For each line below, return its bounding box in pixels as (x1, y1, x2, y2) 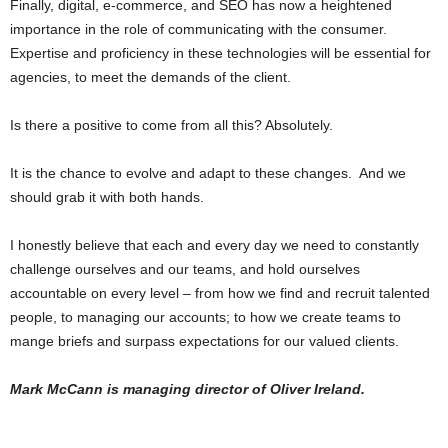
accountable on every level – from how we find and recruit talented (10, 285, 430, 302)
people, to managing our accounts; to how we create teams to (10, 309, 401, 326)
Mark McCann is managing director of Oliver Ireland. (10, 381, 365, 398)
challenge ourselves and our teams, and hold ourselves (10, 261, 360, 278)
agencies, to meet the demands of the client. (10, 69, 291, 86)
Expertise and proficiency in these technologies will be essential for (10, 45, 431, 62)
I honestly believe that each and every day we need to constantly (10, 237, 419, 254)
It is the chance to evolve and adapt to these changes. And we (10, 165, 406, 182)
